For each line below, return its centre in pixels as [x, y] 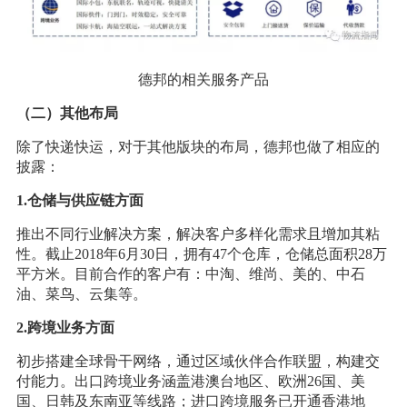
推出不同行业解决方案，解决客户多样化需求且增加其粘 [198, 233]
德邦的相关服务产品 [203, 79]
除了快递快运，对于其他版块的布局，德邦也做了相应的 [198, 146]
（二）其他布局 [67, 113]
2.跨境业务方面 [65, 327]
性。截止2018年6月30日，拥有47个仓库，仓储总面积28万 [201, 253]
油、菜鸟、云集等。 [81, 293]
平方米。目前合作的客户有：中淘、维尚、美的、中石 [190, 273]
